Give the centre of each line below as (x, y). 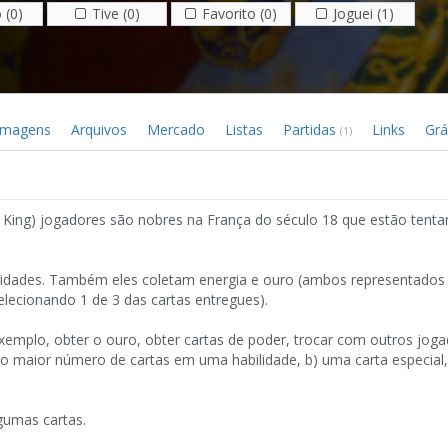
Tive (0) (115, 13)
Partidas (311, 129)
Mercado (176, 129)
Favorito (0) (239, 13)
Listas (244, 129)
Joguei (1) (363, 13)
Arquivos (99, 129)
